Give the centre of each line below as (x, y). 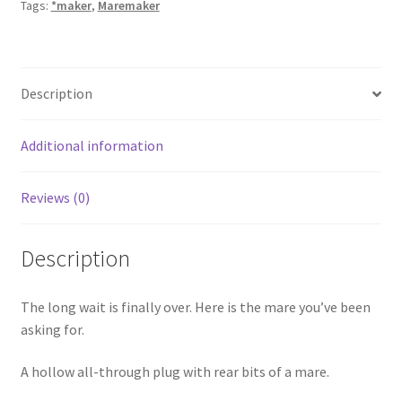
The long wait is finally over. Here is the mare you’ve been (195, 306)
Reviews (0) (55, 198)
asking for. (52, 329)
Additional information (92, 146)
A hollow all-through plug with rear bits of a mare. (175, 372)
